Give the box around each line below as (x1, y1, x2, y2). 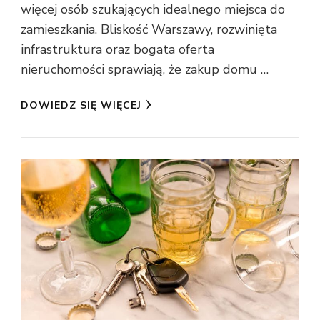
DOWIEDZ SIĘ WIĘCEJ (21, 99, 141, 113)
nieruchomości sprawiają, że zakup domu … (21, 61, 269, 79)
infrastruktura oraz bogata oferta (21, 41, 214, 59)
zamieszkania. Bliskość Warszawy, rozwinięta (21, 21, 277, 39)
